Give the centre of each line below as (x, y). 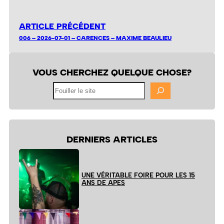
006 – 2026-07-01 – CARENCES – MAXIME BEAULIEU (95, 37)
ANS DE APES (103, 183)
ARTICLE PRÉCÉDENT (62, 26)
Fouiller (63, 86)
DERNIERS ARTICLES (112, 139)
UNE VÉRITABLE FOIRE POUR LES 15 (138, 175)
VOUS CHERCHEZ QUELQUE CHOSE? (112, 72)
